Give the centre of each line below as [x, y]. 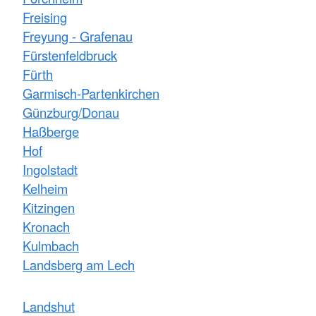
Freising [45, 17]
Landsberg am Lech [79, 265]
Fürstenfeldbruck [70, 55]
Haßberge [51, 132]
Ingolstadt [50, 170]
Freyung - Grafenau [78, 36]
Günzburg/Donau [71, 113]
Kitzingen [49, 208]
